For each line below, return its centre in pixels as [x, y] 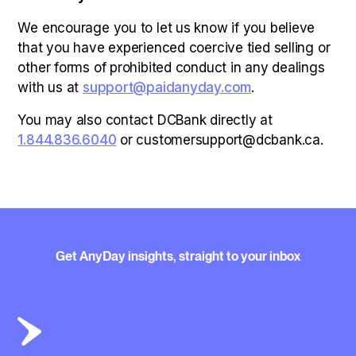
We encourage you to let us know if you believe [166, 28]
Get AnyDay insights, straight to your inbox [178, 256]
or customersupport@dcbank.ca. [220, 140]
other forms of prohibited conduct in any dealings [171, 68]
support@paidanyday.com [167, 87]
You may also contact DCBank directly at [145, 120]
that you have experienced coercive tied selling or [174, 48]
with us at [50, 87]
